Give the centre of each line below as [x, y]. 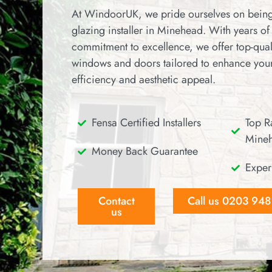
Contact [116, 201]
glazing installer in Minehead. [139, 30]
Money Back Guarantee [144, 151]
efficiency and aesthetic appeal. [144, 80]
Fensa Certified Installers [146, 123]
